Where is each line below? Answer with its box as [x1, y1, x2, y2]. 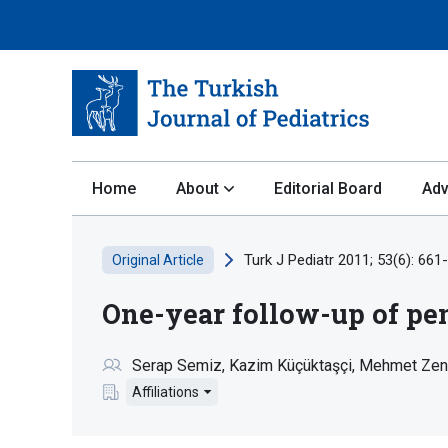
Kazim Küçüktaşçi [229, 355, 352, 375]
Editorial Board [274, 178, 382, 198]
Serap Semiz [132, 355, 222, 375]
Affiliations [132, 383, 199, 400]
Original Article [112, 251, 204, 268]
